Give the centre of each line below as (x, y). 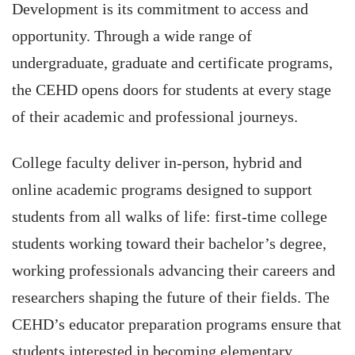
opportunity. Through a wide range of (132, 36)
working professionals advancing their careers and (174, 270)
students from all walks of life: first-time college (170, 216)
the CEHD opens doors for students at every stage (172, 90)
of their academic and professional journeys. (155, 116)
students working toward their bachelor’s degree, (169, 243)
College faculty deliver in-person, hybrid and (157, 162)
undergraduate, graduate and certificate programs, (172, 63)
